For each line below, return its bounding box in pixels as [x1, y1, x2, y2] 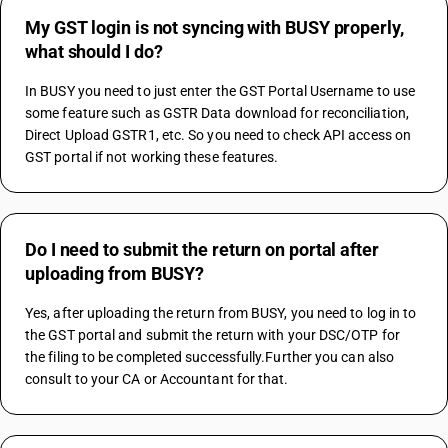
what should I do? [25, 41, 163, 62]
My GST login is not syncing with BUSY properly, [25, 17, 404, 38]
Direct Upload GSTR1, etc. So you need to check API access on [25, 127, 412, 143]
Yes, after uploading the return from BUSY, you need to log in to [25, 305, 417, 321]
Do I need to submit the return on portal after [25, 239, 379, 260]
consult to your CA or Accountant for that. [25, 371, 289, 387]
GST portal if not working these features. [25, 149, 279, 165]
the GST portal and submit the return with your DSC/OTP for [25, 327, 400, 343]
